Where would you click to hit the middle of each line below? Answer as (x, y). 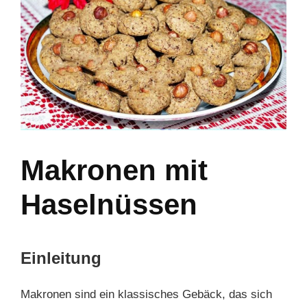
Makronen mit (114, 170)
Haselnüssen (109, 205)
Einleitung (61, 258)
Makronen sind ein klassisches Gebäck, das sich (146, 294)
